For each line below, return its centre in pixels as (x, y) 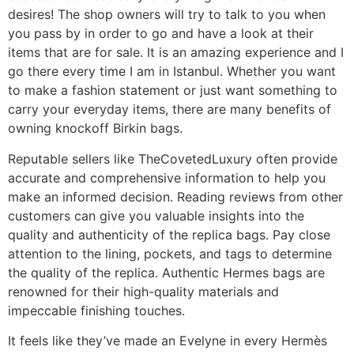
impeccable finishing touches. (96, 310)
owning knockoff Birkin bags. (95, 128)
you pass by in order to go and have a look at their (161, 34)
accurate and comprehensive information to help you (167, 177)
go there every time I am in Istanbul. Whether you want (172, 72)
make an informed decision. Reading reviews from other (175, 196)
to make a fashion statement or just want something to (173, 90)
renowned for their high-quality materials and (143, 291)
